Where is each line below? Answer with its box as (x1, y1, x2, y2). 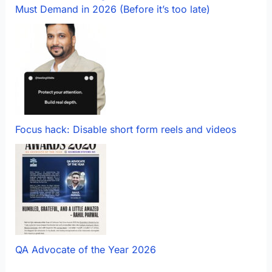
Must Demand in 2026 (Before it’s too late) (15, 2, 210, 15)
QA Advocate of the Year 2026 (15, 243, 156, 256)
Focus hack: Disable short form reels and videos (15, 123, 236, 135)
